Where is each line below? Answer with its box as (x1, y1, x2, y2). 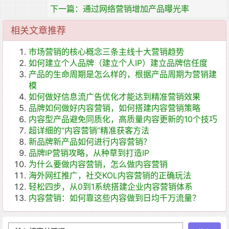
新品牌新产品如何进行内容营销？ (29, 136, 151, 147)
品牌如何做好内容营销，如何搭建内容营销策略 (29, 103, 200, 113)
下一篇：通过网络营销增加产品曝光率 (50, 4, 189, 14)
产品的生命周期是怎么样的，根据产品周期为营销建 (29, 69, 217, 79)
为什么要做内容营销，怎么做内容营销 (29, 159, 168, 169)
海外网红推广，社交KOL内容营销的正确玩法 (29, 170, 191, 180)
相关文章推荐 (11, 25, 66, 36)
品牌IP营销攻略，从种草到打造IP (29, 148, 149, 158)
